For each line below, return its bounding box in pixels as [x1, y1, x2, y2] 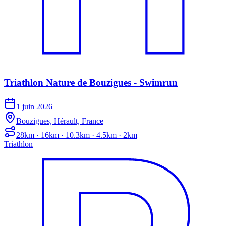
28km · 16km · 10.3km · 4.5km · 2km [16, 131, 137, 140]
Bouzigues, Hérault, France [16, 117, 103, 126]
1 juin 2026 [16, 102, 52, 111]
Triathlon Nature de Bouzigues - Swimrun [4, 77, 178, 88]
